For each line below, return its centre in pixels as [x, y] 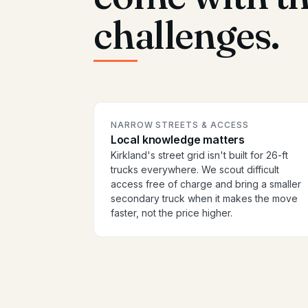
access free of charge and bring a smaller [206, 184]
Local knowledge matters [178, 140]
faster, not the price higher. [171, 213]
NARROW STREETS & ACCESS [179, 125]
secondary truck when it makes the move [204, 199]
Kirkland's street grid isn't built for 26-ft [199, 155]
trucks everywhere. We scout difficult [195, 170]
